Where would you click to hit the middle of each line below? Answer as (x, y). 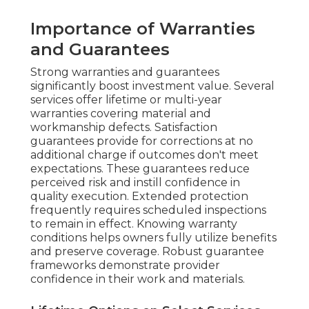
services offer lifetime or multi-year (126, 100)
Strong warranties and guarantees (125, 72)
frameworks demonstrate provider (125, 266)
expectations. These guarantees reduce (140, 169)
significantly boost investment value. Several (152, 86)
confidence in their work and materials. (138, 279)
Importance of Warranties (143, 29)
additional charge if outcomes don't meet (144, 155)
